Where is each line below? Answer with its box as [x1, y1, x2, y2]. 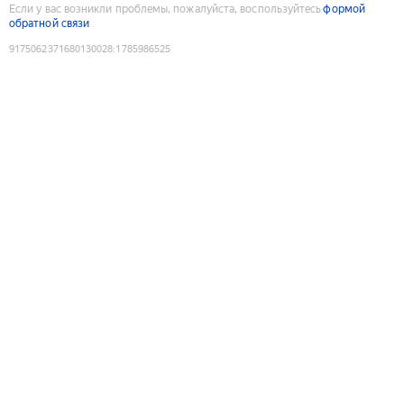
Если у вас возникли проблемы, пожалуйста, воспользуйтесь [9, 2, 322, 15]
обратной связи [9, 16, 90, 30]
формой [323, 2, 365, 15]
